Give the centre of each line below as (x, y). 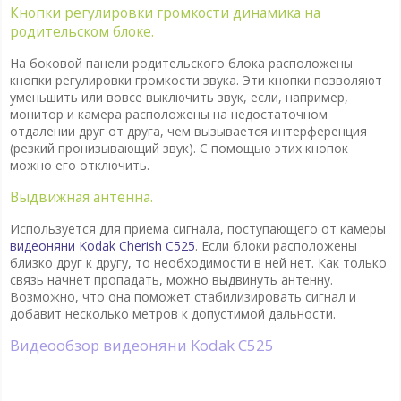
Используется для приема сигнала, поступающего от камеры (197, 229)
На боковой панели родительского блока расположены (181, 64)
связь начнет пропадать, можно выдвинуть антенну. (171, 280)
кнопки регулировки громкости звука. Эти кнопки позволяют (196, 81)
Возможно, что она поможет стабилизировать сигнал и (183, 297)
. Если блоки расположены (276, 246)
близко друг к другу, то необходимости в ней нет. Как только (198, 263)
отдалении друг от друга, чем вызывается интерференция (188, 132)
